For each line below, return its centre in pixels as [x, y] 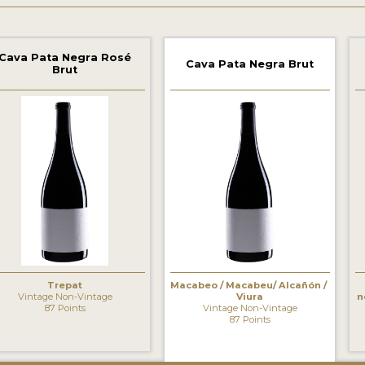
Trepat [65, 285]
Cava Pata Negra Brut [250, 64]
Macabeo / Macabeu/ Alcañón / [250, 285]
